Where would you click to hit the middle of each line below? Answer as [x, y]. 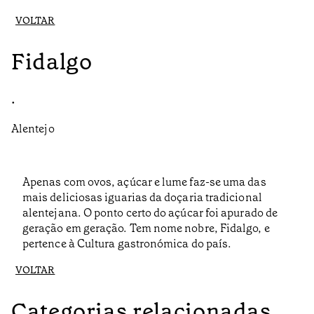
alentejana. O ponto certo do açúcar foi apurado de [150, 213]
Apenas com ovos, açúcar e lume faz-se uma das [144, 182]
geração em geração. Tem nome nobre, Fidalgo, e [146, 228]
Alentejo [33, 129]
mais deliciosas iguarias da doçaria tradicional [142, 198]
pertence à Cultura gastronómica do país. [127, 244]
